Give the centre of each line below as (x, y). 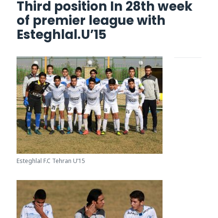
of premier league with (91, 21)
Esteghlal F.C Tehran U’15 (51, 161)
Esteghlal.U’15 (62, 35)
